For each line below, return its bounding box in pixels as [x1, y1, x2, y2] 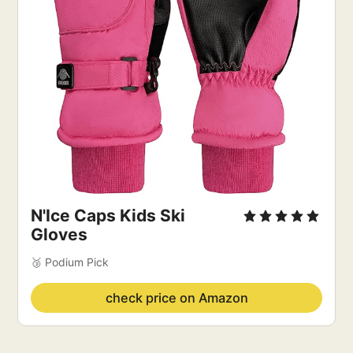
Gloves [31, 225, 88, 244]
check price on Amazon [105, 290, 248, 306]
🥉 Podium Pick [31, 255, 110, 269]
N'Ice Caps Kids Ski [31, 206, 186, 225]
